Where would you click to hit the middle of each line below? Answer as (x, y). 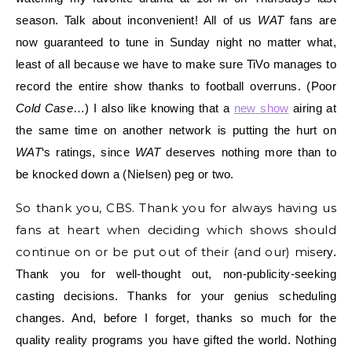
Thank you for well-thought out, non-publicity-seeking (176, 273)
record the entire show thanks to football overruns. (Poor (176, 86)
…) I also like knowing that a (153, 108)
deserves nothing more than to (248, 152)
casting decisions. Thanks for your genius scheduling (176, 295)
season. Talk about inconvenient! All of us (137, 20)
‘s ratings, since (88, 152)
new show (261, 108)
